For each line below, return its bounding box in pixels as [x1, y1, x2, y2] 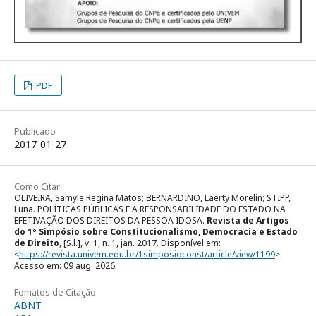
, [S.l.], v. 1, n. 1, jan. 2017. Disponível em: [59, 237, 221, 250]
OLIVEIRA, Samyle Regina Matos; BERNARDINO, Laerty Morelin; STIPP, [14, 192, 291, 205]
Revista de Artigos [207, 214, 289, 227]
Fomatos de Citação [14, 286, 96, 299]
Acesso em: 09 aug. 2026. [14, 260, 117, 272]
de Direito [14, 237, 59, 250]
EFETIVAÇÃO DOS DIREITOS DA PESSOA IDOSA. [14, 214, 207, 227]
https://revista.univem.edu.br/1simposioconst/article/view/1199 [19, 248, 275, 261]
